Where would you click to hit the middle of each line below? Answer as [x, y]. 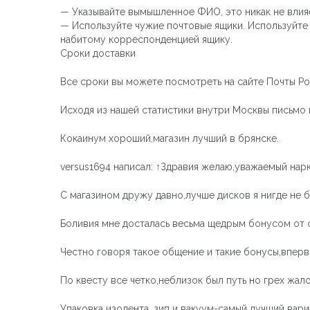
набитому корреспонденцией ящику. [146, 39]
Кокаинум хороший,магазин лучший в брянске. [170, 138]
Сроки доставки [98, 53]
